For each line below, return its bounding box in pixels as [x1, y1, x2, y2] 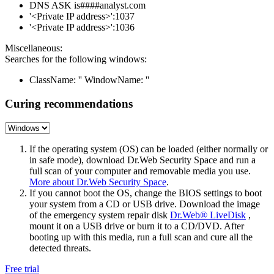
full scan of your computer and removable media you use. [29, 165, 251, 176]
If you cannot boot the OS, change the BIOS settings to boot [29, 187, 262, 198]
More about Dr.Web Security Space [29, 176, 166, 187]
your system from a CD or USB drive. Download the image [29, 198, 260, 209]
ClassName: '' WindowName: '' [29, 75, 149, 86]
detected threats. [29, 242, 91, 253]
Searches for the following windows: [5, 54, 147, 65]
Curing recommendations [5, 97, 133, 111]
